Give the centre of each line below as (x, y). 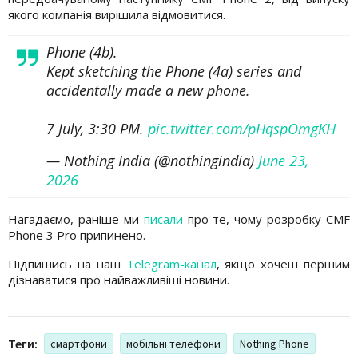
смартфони (79, 343)
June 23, (283, 160)
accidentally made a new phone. (148, 90)
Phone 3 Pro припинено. (78, 235)
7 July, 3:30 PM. (97, 128)
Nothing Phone (274, 343)
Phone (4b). (82, 52)
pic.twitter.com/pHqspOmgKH (242, 128)
